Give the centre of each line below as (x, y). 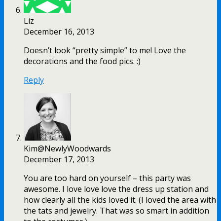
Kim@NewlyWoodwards (67, 148)
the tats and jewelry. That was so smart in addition (116, 210)
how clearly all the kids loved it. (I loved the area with (120, 200)
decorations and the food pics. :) (82, 61)
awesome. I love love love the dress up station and (116, 189)
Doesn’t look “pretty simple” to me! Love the (105, 50)
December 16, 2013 (59, 31)
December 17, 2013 (59, 159)
